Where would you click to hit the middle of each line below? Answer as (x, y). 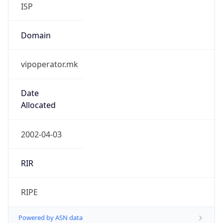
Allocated (38, 105)
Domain (36, 35)
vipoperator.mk (49, 64)
